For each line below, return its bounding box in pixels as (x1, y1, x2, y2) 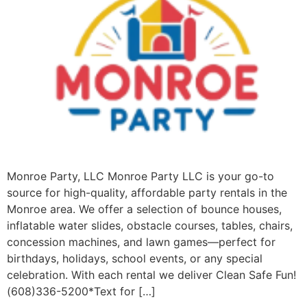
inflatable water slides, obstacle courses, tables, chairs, (7, 218, 293, 232)
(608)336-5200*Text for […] (7, 284, 156, 298)
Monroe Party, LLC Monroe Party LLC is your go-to (7, 169, 274, 183)
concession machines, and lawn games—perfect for (7, 234, 275, 249)
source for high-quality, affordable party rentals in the (7, 185, 287, 199)
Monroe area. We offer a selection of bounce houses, (7, 201, 282, 216)
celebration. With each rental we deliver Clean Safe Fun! (7, 267, 296, 282)
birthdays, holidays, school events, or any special (7, 251, 262, 265)
